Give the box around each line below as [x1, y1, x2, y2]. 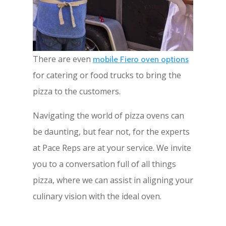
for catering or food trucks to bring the [32, 70, 181, 81]
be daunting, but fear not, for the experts [32, 126, 190, 138]
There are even [32, 53, 93, 65]
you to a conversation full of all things [32, 158, 176, 170]
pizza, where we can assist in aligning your [32, 175, 193, 186]
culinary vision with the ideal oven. [32, 191, 161, 202]
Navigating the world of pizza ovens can [32, 110, 184, 122]
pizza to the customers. [32, 86, 123, 97]
